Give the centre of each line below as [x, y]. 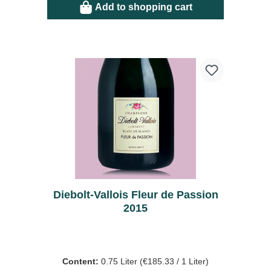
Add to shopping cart [143, 7]
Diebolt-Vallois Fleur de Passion [135, 195]
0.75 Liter [120, 262]
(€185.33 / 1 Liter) [174, 262]
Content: [82, 262]
